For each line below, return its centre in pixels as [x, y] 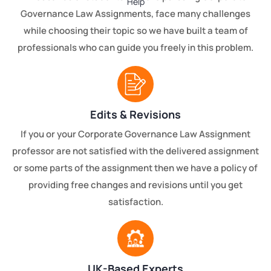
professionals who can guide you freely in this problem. [135, 47]
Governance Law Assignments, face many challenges [135, 13]
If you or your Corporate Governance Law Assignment [135, 134]
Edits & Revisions [135, 114]
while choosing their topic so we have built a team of [135, 30]
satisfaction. [135, 201]
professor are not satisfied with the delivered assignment [135, 151]
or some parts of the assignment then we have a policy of [135, 168]
